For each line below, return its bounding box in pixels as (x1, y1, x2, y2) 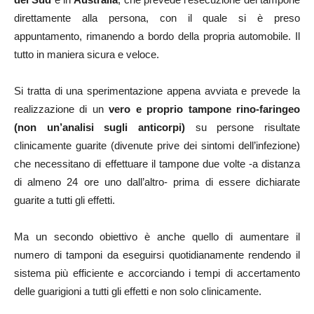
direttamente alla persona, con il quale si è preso (14, 12, 300, 25)
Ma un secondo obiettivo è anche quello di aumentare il (14, 231, 300, 243)
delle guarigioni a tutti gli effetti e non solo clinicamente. (14, 285, 261, 298)
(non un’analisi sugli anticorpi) (14, 121, 185, 134)
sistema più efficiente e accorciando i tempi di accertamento (14, 267, 300, 280)
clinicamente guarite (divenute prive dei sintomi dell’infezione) (14, 139, 300, 152)
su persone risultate (185, 121, 300, 134)
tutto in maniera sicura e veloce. (14, 48, 159, 61)
